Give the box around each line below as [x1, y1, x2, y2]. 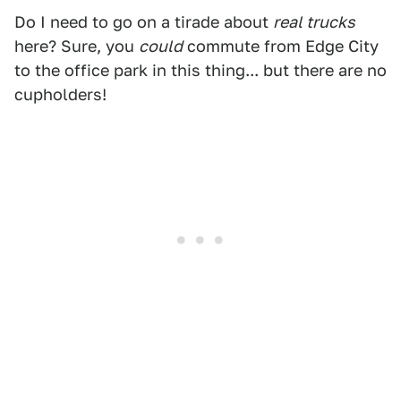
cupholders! [14, 85, 107, 104]
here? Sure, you [14, 37, 139, 55]
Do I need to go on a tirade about [14, 13, 273, 31]
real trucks [273, 13, 355, 31]
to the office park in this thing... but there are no [14, 61, 387, 80]
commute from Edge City [183, 37, 379, 55]
